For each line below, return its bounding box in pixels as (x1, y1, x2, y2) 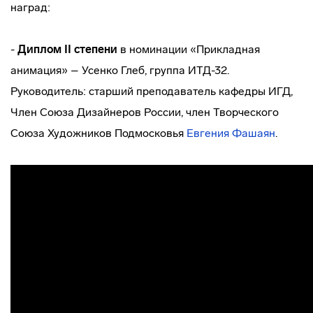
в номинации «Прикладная (117, 43, 260, 56)
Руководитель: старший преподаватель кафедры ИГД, (10, 85, 293, 98)
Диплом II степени (17, 43, 117, 56)
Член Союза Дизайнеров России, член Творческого (10, 105, 279, 119)
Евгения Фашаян (187, 126, 275, 140)
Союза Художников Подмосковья (10, 126, 187, 140)
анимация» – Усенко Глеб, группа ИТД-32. (10, 64, 229, 77)
